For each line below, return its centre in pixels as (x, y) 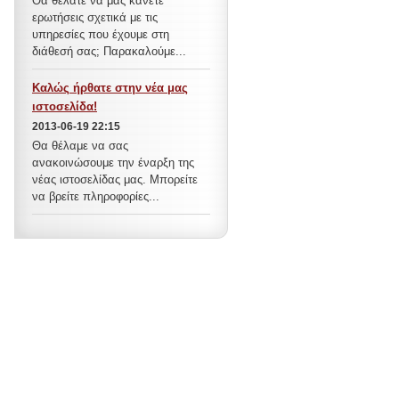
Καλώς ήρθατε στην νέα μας (110, 88)
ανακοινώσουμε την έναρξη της (113, 163)
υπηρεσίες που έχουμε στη (101, 34)
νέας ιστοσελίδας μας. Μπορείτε (115, 179)
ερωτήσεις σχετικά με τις (95, 17)
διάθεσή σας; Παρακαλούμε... (109, 51)
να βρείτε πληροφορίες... (96, 196)
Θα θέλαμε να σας (80, 146)
